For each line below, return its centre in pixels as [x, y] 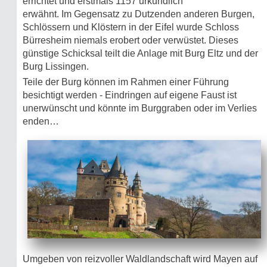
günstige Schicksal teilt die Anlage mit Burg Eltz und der [140, 53]
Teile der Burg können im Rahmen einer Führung [126, 82]
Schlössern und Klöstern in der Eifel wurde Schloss [131, 27]
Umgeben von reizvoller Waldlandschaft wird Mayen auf [140, 259]
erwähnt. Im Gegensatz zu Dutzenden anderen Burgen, [139, 14]
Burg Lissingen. [56, 66]
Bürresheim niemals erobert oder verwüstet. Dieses [131, 40]
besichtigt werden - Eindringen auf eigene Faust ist [130, 95]
